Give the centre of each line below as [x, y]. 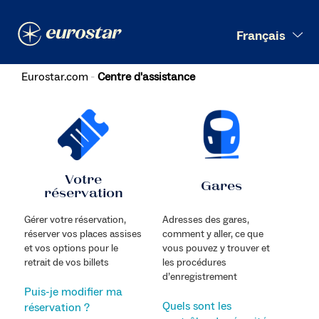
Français [261, 36]
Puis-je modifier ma [73, 292]
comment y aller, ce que [213, 234]
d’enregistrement [199, 277]
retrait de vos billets [66, 262]
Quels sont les [197, 306]
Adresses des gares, [205, 220]
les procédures [194, 262]
